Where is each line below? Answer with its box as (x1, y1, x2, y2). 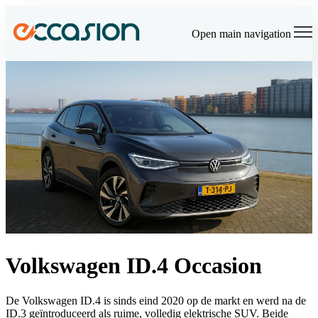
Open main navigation (192, 28, 291, 40)
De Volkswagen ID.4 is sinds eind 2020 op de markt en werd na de (6, 294, 306, 307)
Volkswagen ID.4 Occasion (6, 253, 262, 279)
